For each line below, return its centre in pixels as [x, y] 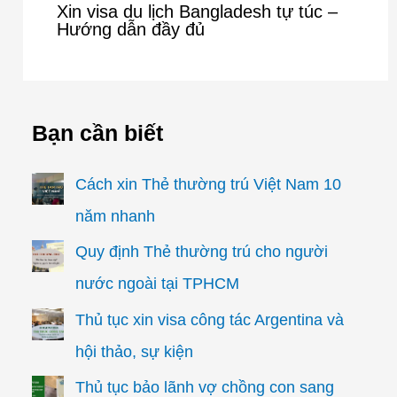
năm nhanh [116, 216]
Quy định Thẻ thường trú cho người [202, 252]
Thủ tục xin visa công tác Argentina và [210, 319]
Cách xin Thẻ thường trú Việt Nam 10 [209, 184]
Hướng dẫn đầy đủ [131, 29]
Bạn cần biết [97, 132]
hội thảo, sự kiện [135, 351]
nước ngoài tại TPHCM [158, 284]
